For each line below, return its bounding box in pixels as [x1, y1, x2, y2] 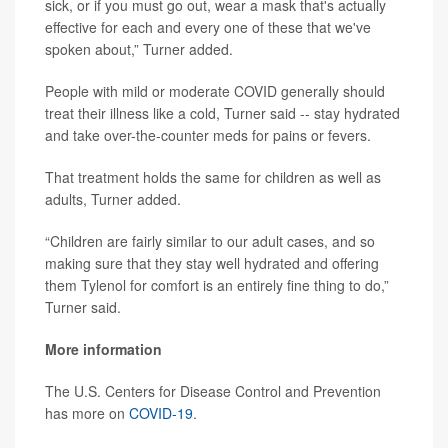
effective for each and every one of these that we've [45, 17, 371, 37]
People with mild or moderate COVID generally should [45, 81, 385, 101]
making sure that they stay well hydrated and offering [45, 253, 379, 273]
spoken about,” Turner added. [45, 39, 233, 59]
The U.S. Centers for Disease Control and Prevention [45, 381, 381, 401]
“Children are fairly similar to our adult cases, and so [45, 231, 375, 251]
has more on [45, 403, 129, 423]
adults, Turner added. [45, 189, 181, 209]
